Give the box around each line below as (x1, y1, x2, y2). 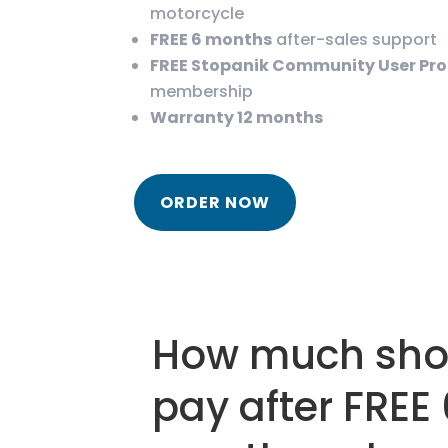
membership (150, 80, 254, 104)
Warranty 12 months (150, 106, 324, 130)
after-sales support (272, 28, 438, 52)
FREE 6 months (150, 28, 273, 52)
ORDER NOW (160, 191, 271, 215)
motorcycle (150, 2, 245, 26)
